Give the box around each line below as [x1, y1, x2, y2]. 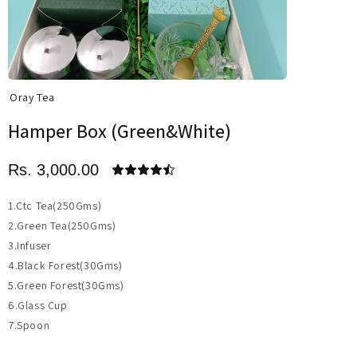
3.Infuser [8, 238, 52, 253]
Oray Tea [10, 90, 55, 104]
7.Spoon [8, 318, 50, 332]
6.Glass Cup [8, 298, 68, 312]
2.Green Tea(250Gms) [8, 218, 116, 233]
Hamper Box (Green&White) [8, 118, 231, 143]
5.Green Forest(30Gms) [8, 278, 124, 292]
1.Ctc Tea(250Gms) [8, 198, 102, 213]
